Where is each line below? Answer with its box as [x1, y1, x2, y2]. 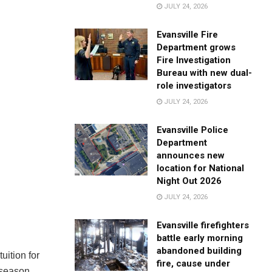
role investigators [157, 80, 232, 91]
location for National [157, 162, 245, 174]
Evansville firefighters [157, 219, 250, 231]
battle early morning [157, 232, 243, 243]
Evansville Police [157, 124, 229, 135]
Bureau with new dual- [157, 67, 253, 78]
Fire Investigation [157, 54, 231, 66]
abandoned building [157, 245, 242, 256]
